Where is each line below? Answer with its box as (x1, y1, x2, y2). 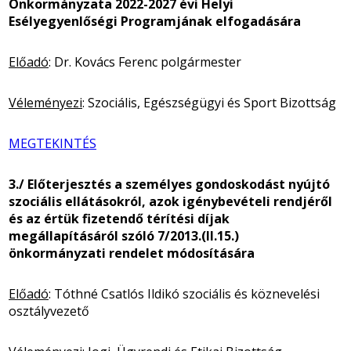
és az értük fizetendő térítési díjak (9, 209, 230, 227)
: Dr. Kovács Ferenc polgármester (49, 52, 241, 71)
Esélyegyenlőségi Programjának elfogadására (9, 12, 301, 30)
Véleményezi (9, 93, 82, 111)
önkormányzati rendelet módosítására (9, 244, 255, 262)
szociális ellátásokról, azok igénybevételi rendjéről (9, 192, 332, 210)
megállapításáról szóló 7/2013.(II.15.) (9, 226, 239, 244)
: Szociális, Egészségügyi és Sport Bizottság (82, 93, 336, 111)
